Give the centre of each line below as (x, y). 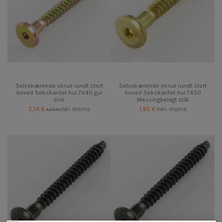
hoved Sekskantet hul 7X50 (163, 92)
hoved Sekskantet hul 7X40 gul (59, 92)
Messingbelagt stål (163, 99)
